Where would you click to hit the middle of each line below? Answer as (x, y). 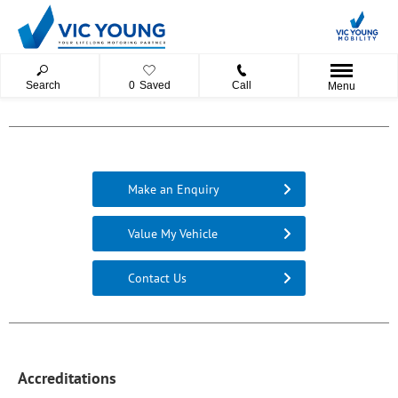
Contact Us (157, 278)
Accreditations (67, 378)
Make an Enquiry (174, 189)
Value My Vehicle (173, 233)
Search (43, 85)
